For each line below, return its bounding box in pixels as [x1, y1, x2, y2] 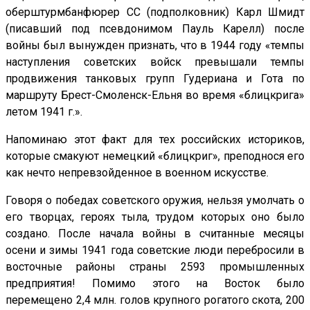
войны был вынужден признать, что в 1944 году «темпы [6, 39, 304, 53]
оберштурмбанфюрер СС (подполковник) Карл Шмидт [6, 6, 304, 19]
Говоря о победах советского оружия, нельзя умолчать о [6, 194, 304, 208]
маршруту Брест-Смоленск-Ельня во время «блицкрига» [6, 89, 304, 102]
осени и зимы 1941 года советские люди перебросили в [6, 244, 304, 257]
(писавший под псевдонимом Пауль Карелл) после [6, 22, 304, 36]
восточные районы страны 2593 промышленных [6, 260, 304, 274]
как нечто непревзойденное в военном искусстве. [6, 166, 268, 180]
